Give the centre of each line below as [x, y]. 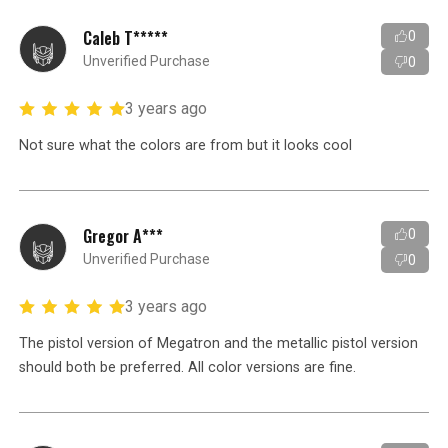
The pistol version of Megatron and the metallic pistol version [219, 343]
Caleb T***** [126, 37]
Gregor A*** [123, 235]
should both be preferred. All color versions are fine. [188, 367]
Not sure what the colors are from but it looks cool [186, 145]
